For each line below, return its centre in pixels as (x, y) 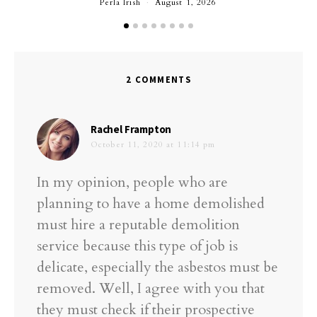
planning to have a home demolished (151, 204)
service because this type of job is (137, 246)
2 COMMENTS (158, 80)
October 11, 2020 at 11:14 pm (153, 145)
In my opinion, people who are (132, 183)
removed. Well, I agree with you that (151, 289)
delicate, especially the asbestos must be (157, 267)
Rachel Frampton (131, 129)
